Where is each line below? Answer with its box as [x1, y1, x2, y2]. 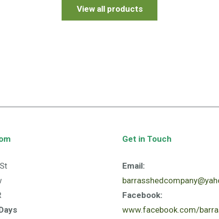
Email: [122, 161, 145, 171]
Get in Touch [122, 133, 172, 144]
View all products [76, 4, 143, 14]
